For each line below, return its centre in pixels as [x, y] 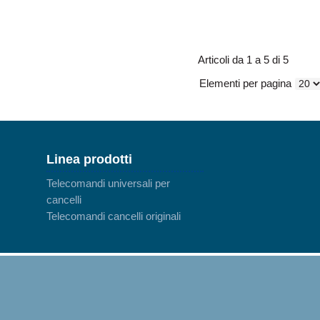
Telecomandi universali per [108, 183]
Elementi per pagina [245, 83]
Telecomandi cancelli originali [113, 216]
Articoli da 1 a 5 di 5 [243, 59]
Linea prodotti [89, 159]
